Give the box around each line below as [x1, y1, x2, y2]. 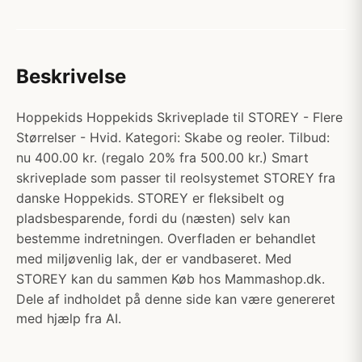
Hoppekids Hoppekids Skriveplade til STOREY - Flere [16, 109, 343, 125]
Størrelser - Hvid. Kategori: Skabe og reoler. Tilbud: [16, 129, 330, 145]
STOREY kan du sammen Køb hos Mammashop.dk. [16, 271, 325, 287]
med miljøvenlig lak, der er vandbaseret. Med [16, 250, 292, 267]
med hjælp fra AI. [16, 310, 121, 326]
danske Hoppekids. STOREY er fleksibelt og [16, 190, 284, 206]
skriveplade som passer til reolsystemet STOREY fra [16, 170, 335, 186]
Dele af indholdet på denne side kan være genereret [16, 291, 335, 307]
